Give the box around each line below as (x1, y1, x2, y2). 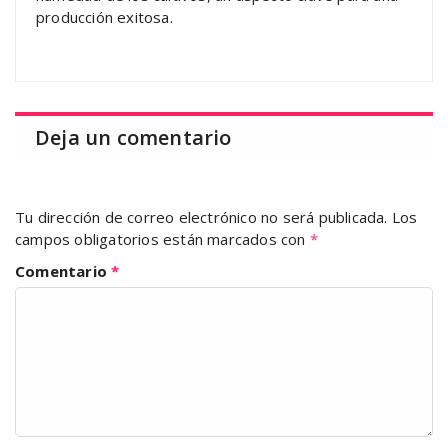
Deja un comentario (35, 123, 232, 151)
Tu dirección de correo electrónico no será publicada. (15, 206, 388, 227)
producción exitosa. (36, 6, 173, 27)
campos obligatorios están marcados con (15, 228, 310, 249)
